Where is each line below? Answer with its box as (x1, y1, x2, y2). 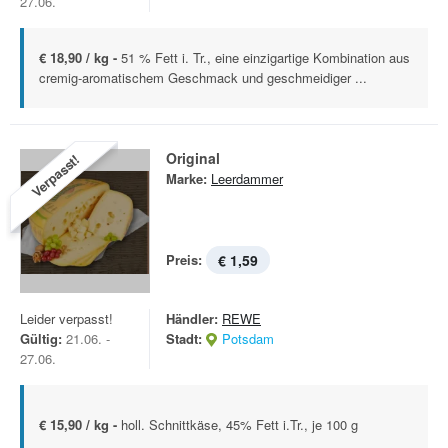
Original (166, 148, 220, 168)
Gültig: (20, 329, 62, 348)
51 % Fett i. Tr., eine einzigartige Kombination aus (121, 48, 410, 67)
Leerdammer (211, 169, 283, 188)
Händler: (166, 309, 218, 328)
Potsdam (222, 329, 274, 348)
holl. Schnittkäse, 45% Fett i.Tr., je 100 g (121, 415, 358, 434)
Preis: (166, 250, 202, 269)
